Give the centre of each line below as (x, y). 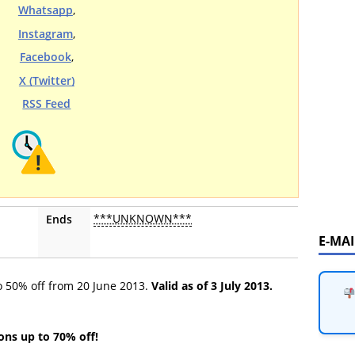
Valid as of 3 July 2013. (212, 286)
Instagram (45, 33)
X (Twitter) (46, 80)
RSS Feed (47, 104)
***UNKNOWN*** (143, 219)
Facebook (45, 57)
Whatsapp (45, 10)
